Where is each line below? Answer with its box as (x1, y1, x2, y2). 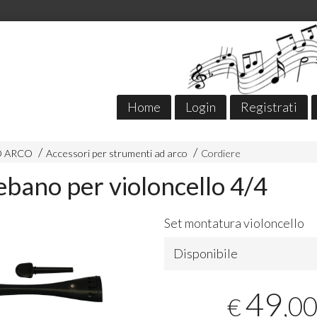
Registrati (241, 99, 298, 115)
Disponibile (173, 246, 238, 262)
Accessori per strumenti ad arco (45, 147, 188, 160)
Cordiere (200, 147, 241, 160)
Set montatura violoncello (164, 215, 305, 231)
